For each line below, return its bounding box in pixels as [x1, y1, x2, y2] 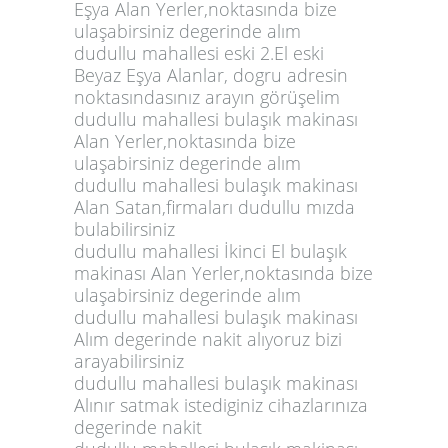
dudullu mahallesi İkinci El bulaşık [74, 238, 347, 263]
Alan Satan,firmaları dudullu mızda [74, 194, 355, 219]
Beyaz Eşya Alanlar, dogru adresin [74, 62, 348, 87]
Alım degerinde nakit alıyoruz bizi [74, 326, 342, 351]
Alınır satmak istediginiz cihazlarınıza [74, 392, 368, 417]
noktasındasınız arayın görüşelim [74, 84, 340, 109]
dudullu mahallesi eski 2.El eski [74, 40, 324, 65]
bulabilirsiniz [74, 216, 175, 241]
